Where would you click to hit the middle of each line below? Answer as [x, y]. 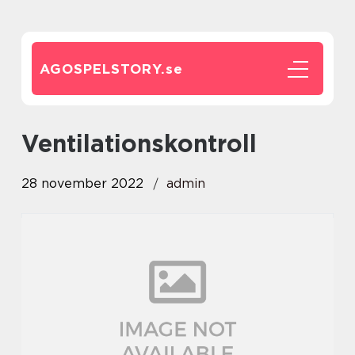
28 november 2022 [82, 183]
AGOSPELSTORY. [103, 69]
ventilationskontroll [147, 143]
